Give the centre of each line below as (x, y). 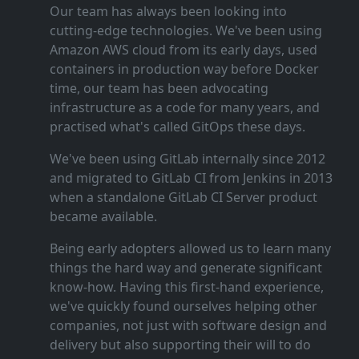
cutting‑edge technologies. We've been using (186, 30)
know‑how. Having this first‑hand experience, (186, 287)
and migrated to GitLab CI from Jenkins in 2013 (191, 178)
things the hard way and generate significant (186, 268)
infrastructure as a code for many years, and (184, 107)
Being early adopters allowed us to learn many (190, 248)
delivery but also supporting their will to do (180, 345)
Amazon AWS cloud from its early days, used (183, 50)
